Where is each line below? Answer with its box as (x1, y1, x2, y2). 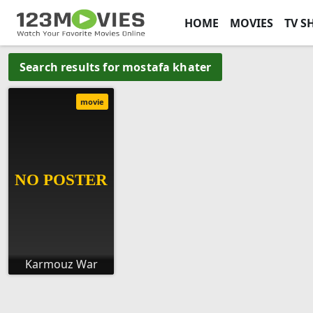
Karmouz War (24, 256, 98, 272)
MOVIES (229, 15, 273, 31)
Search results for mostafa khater (20, 59, 212, 75)
